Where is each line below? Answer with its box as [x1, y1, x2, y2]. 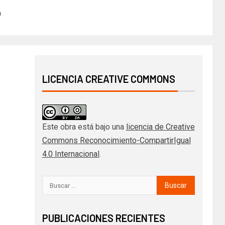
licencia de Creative [126, 122, 195, 132]
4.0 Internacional [42, 149, 99, 159]
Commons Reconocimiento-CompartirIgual [42, 136, 191, 146]
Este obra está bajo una [42, 122, 126, 132]
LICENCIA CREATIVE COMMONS [42, 73, 175, 85]
